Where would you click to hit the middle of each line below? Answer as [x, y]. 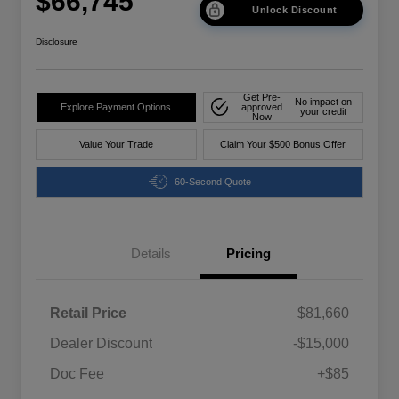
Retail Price [88, 313]
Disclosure [57, 41]
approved [261, 106]
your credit [324, 112]
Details [151, 253]
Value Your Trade [116, 144]
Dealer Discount [101, 343]
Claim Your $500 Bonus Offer [283, 144]
